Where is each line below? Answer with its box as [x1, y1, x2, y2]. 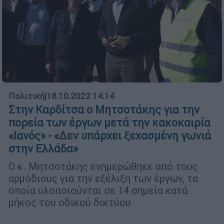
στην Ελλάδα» [8, 142, 78, 156]
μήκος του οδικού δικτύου [8, 196, 131, 209]
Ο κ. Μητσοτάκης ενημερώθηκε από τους [8, 160, 198, 173]
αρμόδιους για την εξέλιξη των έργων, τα [8, 172, 198, 185]
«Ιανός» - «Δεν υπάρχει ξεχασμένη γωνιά [8, 129, 211, 143]
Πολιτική [8, 90, 44, 102]
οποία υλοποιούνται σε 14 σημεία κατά [8, 184, 187, 197]
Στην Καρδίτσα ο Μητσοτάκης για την [8, 103, 199, 117]
